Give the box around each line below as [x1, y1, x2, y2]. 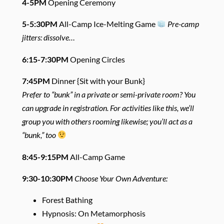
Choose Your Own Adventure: [74, 173, 167, 183]
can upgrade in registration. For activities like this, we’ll [21, 103, 194, 113]
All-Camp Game [69, 151, 125, 161]
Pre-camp [167, 19, 199, 29]
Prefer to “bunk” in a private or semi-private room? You [21, 89, 195, 99]
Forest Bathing [41, 195, 92, 205]
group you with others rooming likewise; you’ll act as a [21, 116, 192, 126]
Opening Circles [68, 54, 125, 64]
